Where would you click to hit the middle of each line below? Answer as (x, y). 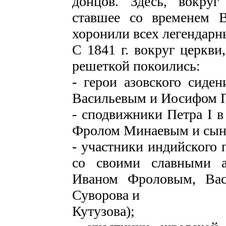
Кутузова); (103, 211)
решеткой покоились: (136, 66)
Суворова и (106, 195)
